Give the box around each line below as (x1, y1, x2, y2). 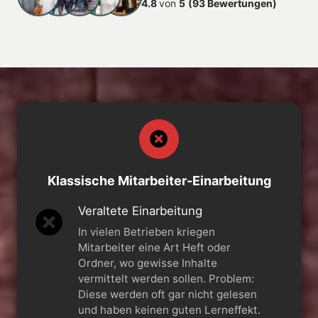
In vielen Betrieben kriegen (77, 224, 215, 238)
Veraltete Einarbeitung (77, 203, 202, 218)
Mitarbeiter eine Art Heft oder (77, 240, 231, 254)
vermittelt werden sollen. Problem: (77, 271, 209, 285)
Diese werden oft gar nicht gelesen (77, 287, 257, 301)
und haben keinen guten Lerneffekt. (77, 302, 261, 317)
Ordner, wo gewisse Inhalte (77, 256, 217, 270)
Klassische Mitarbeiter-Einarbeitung (47, 172, 271, 188)
